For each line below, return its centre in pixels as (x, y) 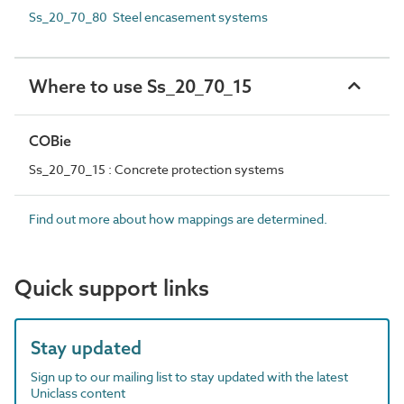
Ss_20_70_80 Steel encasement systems (148, 16)
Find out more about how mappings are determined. (178, 218)
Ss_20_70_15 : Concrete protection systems (156, 169)
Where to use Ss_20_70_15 (140, 86)
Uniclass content (78, 392)
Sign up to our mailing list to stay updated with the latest (189, 376)
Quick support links (112, 287)
